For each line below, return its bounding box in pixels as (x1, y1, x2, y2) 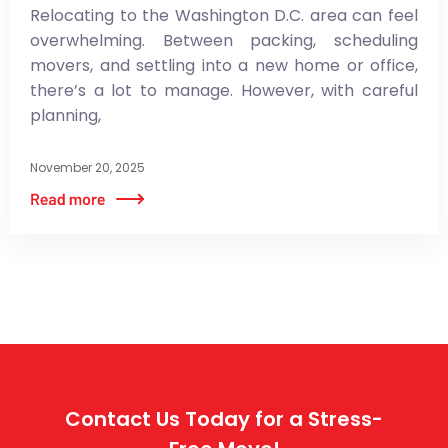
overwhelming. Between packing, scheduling (30, 28, 418, 52)
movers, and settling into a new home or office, (30, 53, 418, 77)
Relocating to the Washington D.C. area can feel (30, 3, 418, 27)
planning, (30, 103, 101, 127)
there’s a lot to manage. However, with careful (30, 78, 418, 102)
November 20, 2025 (30, 159, 145, 177)
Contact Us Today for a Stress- (65, 405, 383, 434)
